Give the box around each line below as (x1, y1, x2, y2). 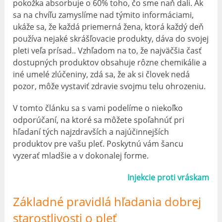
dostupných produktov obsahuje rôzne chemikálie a (13, 56, 207, 68)
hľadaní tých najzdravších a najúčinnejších (13, 126, 169, 137)
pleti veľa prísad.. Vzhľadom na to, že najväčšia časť (13, 45, 202, 56)
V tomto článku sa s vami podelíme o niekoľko (13, 102, 183, 113)
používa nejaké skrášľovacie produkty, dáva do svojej (13, 33, 209, 44)
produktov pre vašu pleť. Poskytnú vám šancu (13, 138, 184, 149)
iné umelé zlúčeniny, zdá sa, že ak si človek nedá (13, 68, 190, 80)
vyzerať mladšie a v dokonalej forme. (13, 150, 149, 161)
